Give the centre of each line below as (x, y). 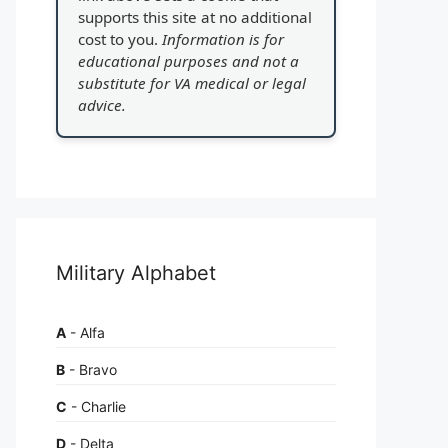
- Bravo (91, 369)
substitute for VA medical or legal (192, 82)
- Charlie (96, 406)
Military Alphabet (136, 272)
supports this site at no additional (195, 16)
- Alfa (85, 332)
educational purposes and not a (188, 60)
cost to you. (120, 38)
